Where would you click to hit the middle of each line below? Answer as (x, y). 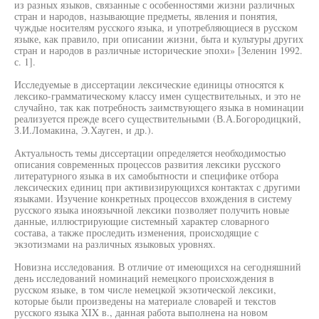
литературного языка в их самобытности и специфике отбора (146, 176)
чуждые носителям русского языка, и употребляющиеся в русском (156, 27)
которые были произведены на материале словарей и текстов (145, 301)
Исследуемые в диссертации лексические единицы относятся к (149, 84)
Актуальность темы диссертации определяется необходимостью (150, 153)
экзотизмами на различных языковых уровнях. (115, 244)
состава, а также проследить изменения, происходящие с (136, 232)
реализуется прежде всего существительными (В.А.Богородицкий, (158, 119)
